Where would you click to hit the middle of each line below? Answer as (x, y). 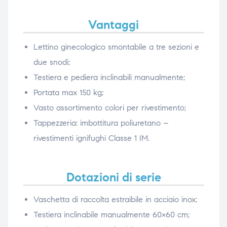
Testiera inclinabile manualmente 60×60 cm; (111, 215)
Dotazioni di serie (113, 178)
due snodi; (52, 62)
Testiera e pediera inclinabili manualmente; (109, 78)
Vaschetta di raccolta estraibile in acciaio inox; (115, 200)
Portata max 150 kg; (68, 93)
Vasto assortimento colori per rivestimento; (110, 108)
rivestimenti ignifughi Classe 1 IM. (91, 138)
